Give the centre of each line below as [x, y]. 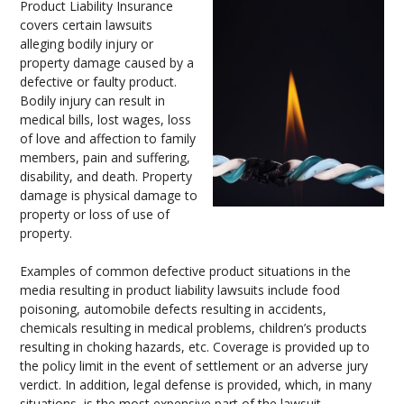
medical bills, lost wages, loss [106, 119]
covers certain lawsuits [87, 25]
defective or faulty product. [99, 82]
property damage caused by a [107, 63]
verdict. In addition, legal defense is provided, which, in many [196, 385]
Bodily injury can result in [93, 101]
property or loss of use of [95, 214]
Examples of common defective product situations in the [186, 271]
